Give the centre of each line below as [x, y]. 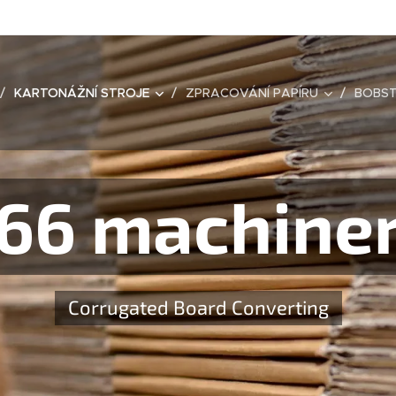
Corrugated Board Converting [198, 307]
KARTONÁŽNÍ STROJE [82, 93]
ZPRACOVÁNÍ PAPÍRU [252, 93]
